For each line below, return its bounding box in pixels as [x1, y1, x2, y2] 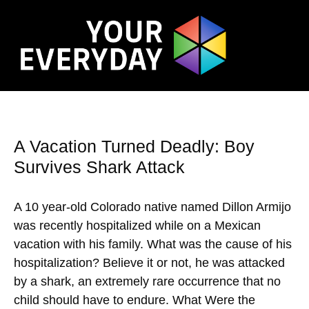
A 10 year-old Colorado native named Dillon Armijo [14, 200, 291, 215]
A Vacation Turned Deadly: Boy [14, 137, 255, 157]
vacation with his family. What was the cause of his [14, 237, 292, 252]
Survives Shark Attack [14, 157, 185, 177]
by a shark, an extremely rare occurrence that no [14, 275, 281, 289]
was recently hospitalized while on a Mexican [14, 219, 261, 233]
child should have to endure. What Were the [14, 293, 255, 308]
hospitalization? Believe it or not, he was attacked [14, 256, 285, 270]
